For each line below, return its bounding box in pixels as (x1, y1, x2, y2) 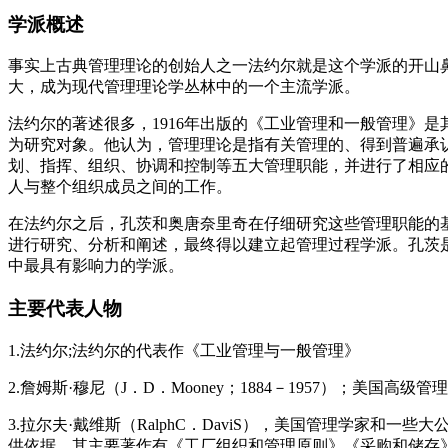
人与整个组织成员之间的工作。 (8, 178, 232, 196)
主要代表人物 (8, 298, 122, 320)
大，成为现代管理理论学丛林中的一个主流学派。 (8, 78, 360, 96)
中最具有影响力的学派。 (8, 257, 184, 275)
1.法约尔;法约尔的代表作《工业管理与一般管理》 (8, 341, 360, 359)
